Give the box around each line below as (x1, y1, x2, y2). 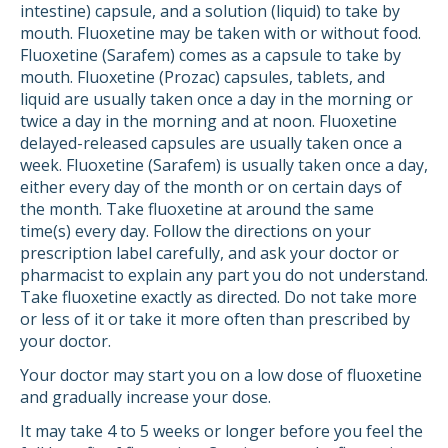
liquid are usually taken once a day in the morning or (20, 88, 413, 110)
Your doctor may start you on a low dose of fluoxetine (20, 364, 422, 386)
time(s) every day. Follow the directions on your (20, 220, 371, 242)
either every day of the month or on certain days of (20, 176, 402, 198)
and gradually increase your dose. (20, 386, 271, 408)
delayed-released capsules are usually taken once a (20, 132, 402, 154)
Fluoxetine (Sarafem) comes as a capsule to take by (20, 44, 401, 66)
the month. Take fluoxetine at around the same (20, 198, 374, 220)
